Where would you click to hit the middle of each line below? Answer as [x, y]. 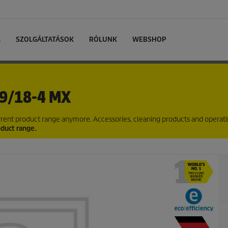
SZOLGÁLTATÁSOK [45, 39]
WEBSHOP [149, 39]
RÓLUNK [103, 39]
